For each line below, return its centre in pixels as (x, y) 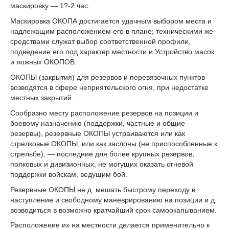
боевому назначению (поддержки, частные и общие (98, 123)
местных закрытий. (42, 97)
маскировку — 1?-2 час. (50, 6)
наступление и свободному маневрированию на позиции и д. (113, 200)
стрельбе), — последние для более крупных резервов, (102, 154)
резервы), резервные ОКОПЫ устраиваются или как (98, 133)
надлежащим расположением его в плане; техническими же (112, 31)
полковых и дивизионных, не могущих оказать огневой (102, 164)
